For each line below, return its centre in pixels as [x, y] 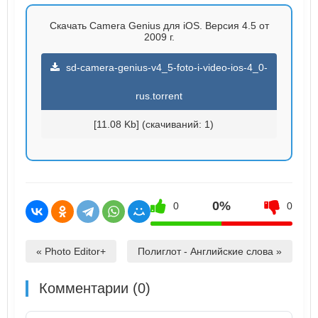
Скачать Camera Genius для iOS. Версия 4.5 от [159, 25]
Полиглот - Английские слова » [210, 251]
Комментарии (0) [95, 288]
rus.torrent [159, 95]
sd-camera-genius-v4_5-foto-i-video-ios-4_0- [165, 67]
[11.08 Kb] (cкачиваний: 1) [154, 124]
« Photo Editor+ [71, 251]
